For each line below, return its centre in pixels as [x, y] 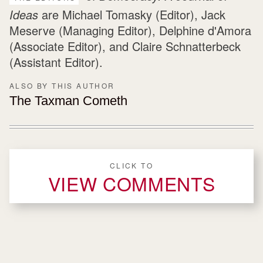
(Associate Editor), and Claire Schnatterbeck [125, 46]
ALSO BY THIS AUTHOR [62, 85]
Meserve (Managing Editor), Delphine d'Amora [130, 30]
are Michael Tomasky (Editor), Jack [132, 14]
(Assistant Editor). [56, 62]
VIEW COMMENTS [131, 183]
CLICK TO [131, 165]
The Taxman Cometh [68, 100]
